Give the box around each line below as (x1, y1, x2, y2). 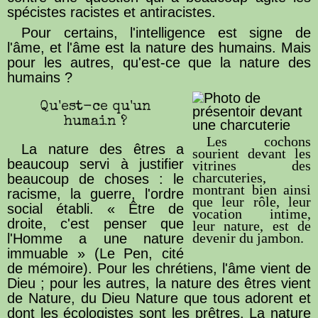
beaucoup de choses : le (7, 170, 184, 187)
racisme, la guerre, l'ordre (7, 185, 184, 202)
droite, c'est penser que (7, 215, 184, 231)
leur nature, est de (192, 217, 311, 234)
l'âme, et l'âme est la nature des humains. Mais (7, 39, 311, 55)
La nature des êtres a (21, 141, 184, 157)
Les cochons (207, 133, 311, 149)
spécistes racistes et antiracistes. (7, 4, 216, 20)
